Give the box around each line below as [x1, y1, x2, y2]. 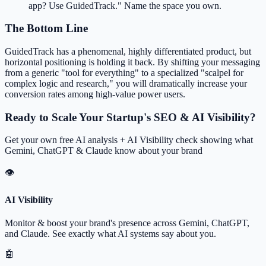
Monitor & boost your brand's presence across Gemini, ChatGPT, [5, 218, 249, 228]
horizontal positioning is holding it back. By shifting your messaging [5, 57, 260, 68]
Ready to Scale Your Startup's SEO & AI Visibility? [5, 110, 256, 123]
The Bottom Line [5, 22, 88, 35]
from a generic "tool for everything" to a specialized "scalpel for [5, 68, 243, 78]
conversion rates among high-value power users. [5, 89, 185, 100]
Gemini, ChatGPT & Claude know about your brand [5, 145, 202, 156]
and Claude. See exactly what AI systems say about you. [5, 229, 216, 239]
